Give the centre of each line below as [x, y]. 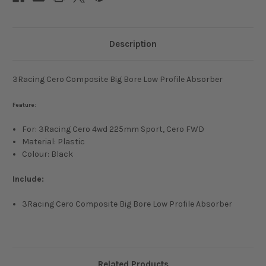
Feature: [24, 105]
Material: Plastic [54, 142]
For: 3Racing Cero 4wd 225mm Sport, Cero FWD [113, 129]
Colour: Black [48, 154]
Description [133, 44]
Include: [28, 179]
